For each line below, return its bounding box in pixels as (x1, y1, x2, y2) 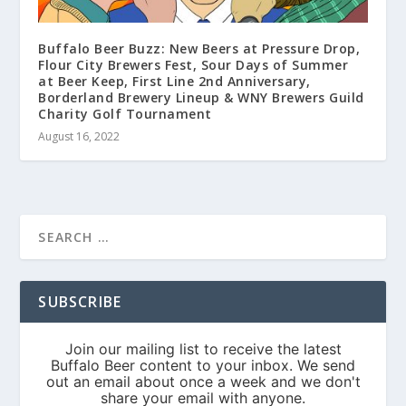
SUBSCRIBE (38, 292, 122, 313)
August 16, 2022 (38, 129, 121, 145)
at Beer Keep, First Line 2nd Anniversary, (38, 72, 311, 91)
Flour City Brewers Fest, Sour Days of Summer (38, 56, 349, 74)
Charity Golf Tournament (38, 105, 212, 123)
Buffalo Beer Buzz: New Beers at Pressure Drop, (38, 40, 361, 58)
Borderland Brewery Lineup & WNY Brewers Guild (38, 89, 364, 107)
